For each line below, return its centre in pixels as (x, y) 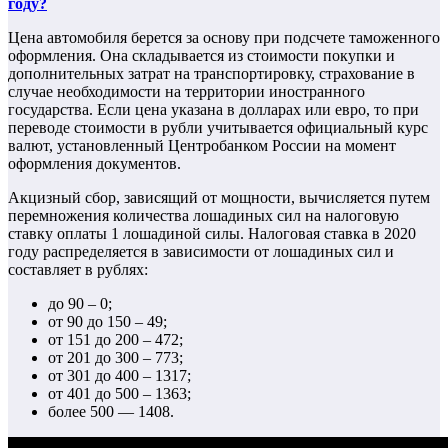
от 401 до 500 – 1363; (119, 393)
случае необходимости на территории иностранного (186, 91)
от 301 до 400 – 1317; (119, 375)
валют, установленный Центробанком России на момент (202, 145)
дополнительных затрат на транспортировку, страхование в (211, 73)
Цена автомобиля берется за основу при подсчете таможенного (224, 37)
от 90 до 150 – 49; (107, 321)
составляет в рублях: (78, 269)
